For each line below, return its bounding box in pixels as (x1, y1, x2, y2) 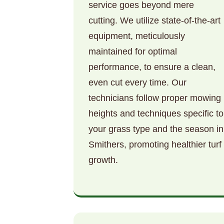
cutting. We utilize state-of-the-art (88, 15, 220, 26)
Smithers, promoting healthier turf (88, 139, 221, 150)
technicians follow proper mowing (88, 93, 221, 103)
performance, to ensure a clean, (88, 62, 215, 72)
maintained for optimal (88, 46, 177, 57)
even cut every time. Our (88, 77, 186, 88)
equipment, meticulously (88, 31, 185, 41)
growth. (88, 155, 118, 165)
